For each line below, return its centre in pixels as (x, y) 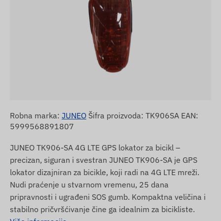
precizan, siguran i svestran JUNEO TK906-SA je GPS (104, 160)
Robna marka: (36, 115)
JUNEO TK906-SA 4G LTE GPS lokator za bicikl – (95, 147)
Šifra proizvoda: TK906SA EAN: (142, 115)
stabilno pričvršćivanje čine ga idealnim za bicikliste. (102, 209)
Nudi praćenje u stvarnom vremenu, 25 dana (89, 184)
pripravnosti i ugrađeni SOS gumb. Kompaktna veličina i (108, 197)
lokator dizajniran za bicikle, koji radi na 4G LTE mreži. (105, 172)
